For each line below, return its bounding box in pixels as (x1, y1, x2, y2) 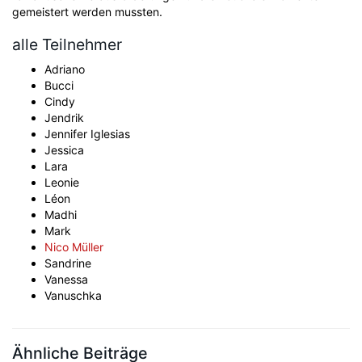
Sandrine (44, 256, 91, 270)
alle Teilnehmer (12, 35, 122, 54)
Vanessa (44, 272, 88, 286)
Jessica (44, 143, 84, 157)
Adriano (44, 62, 85, 76)
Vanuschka (44, 288, 102, 302)
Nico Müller (44, 240, 103, 254)
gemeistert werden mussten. (12, 5, 162, 19)
